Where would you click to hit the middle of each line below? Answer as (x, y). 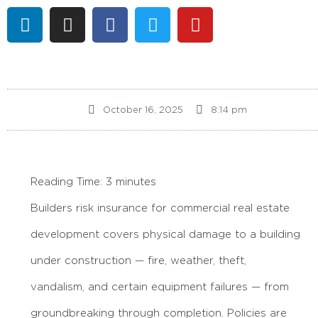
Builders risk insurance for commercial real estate (160, 208)
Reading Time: (68, 182)
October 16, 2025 (143, 110)
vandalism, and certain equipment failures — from (160, 287)
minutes (136, 182)
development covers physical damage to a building (165, 234)
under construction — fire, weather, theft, (138, 261)
